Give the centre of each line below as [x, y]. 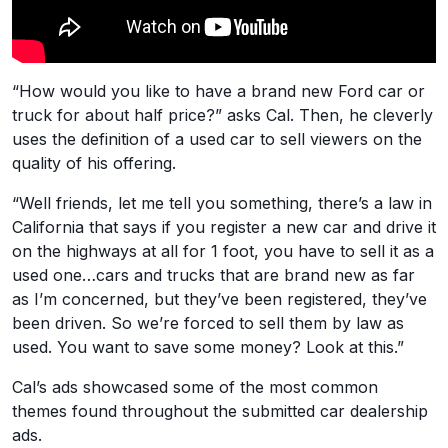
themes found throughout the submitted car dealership [220, 411]
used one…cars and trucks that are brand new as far [213, 275]
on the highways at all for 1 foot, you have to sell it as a [223, 251]
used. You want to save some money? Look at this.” [208, 347]
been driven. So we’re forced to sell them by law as [208, 323]
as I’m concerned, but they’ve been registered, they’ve [219, 299]
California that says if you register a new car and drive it [224, 227]
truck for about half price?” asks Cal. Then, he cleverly [222, 115]
